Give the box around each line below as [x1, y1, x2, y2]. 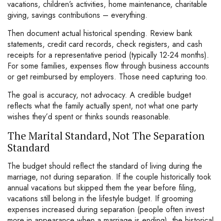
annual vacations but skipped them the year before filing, [7, 182, 196, 193]
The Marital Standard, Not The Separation [7, 129, 205, 143]
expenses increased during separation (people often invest [7, 204, 204, 215]
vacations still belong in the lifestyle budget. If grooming [7, 193, 193, 204]
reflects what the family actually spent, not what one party [7, 100, 198, 111]
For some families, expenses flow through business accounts [7, 60, 209, 72]
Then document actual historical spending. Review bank [7, 28, 192, 39]
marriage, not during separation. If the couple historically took [7, 171, 211, 183]
